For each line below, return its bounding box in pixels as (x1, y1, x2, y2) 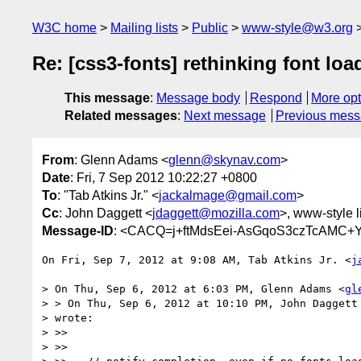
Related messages (64, 109, 177, 123)
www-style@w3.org (242, 21, 353, 35)
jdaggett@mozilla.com (152, 205, 280, 220)
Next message (184, 109, 266, 123)
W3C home (32, 21, 97, 35)
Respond (249, 91, 302, 106)
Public (192, 21, 228, 35)
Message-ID (42, 223, 114, 238)
